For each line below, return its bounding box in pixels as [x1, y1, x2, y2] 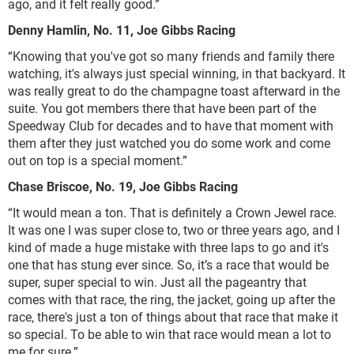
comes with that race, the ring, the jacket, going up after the [8, 291, 335, 308]
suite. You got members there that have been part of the [8, 100, 316, 117]
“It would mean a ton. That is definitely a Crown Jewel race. [8, 204, 337, 221]
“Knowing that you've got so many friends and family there [8, 47, 334, 65]
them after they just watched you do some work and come [8, 134, 330, 152]
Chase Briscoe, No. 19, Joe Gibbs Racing [8, 178, 238, 195]
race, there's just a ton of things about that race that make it [8, 308, 338, 326]
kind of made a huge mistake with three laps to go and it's [8, 239, 329, 256]
